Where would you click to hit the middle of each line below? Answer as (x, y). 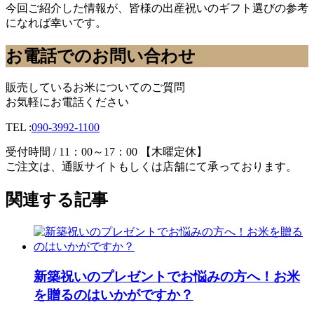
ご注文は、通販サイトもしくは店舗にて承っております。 (151, 167)
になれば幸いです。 (56, 22)
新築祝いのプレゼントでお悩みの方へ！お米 (167, 276)
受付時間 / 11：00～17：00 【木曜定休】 (107, 152)
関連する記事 (57, 200)
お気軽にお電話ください (67, 102)
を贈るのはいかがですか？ (114, 294)
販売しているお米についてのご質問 (95, 88)
